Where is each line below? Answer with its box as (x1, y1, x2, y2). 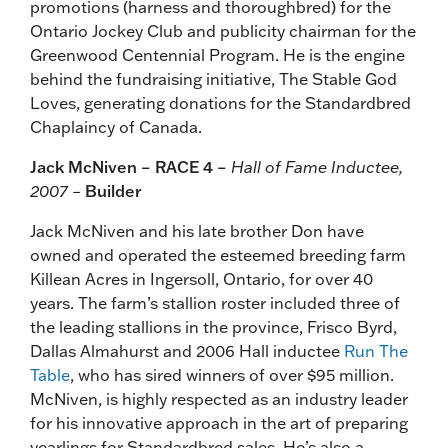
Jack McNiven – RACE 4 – (30, 156, 231, 177)
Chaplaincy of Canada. (30, 116, 202, 137)
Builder (85, 180, 142, 201)
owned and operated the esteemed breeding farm (30, 244, 406, 265)
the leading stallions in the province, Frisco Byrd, (30, 316, 397, 337)
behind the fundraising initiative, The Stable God (30, 68, 397, 89)
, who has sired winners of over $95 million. (70, 364, 394, 385)
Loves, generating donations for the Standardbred (30, 92, 411, 113)
